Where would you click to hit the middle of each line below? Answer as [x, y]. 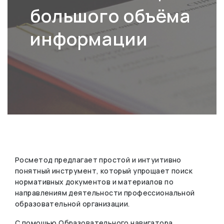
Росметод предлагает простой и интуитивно [98, 160]
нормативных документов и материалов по [94, 182]
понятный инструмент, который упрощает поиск [104, 171]
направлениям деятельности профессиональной [105, 193]
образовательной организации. [72, 204]
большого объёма [110, 16]
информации [89, 39]
